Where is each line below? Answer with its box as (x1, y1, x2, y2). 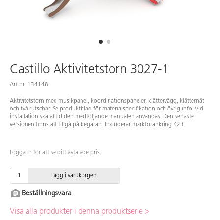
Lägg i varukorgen (51, 172, 97, 179)
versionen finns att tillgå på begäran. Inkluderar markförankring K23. (10, 121, 185, 128)
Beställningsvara (22, 190, 72, 197)
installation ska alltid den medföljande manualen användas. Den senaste (10, 113, 194, 120)
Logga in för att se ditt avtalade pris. (10, 149, 101, 156)
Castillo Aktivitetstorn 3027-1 (10, 63, 169, 77)
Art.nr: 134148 (10, 82, 48, 88)
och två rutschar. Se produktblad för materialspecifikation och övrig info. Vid (10, 106, 203, 112)
